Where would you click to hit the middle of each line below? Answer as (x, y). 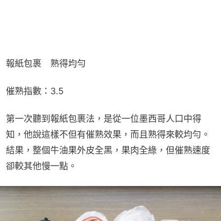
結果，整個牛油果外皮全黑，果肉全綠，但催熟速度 (108, 150)
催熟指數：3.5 (35, 91)
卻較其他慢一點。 (41, 166)
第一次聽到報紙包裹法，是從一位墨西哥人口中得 (104, 119)
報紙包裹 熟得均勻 (46, 64)
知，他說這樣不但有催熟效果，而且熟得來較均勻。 (108, 135)
